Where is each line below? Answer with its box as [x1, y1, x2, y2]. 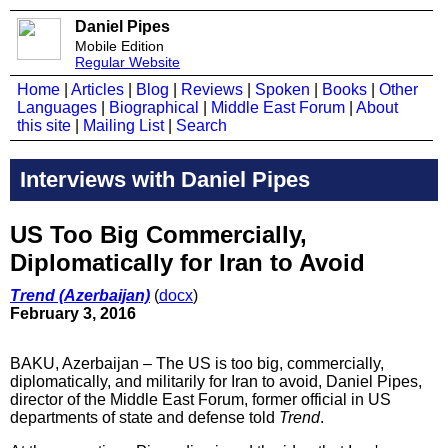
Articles [71, 81, 124, 98]
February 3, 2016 [10, 304, 136, 322]
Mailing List [83, 117, 164, 134]
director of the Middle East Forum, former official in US [10, 390, 391, 408]
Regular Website [75, 54, 180, 70]
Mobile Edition [75, 38, 164, 54]
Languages [17, 99, 97, 116]
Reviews [181, 81, 243, 98]
